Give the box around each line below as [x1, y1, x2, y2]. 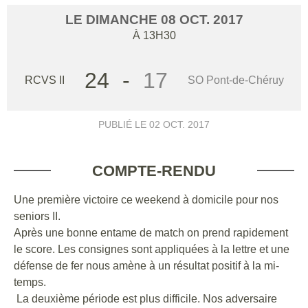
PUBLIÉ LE [98, 118, 149, 130]
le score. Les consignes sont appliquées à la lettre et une [14, 243, 289, 255]
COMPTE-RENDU [92, 162, 216, 179]
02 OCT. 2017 [149, 118, 210, 130]
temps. [14, 276, 46, 288]
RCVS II [24, 74, 65, 86]
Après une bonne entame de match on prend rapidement [14, 226, 288, 239]
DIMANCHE [85, 12, 161, 27]
